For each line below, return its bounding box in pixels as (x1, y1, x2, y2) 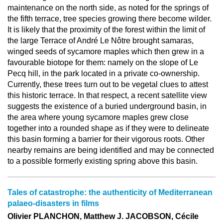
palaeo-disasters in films (7, 199, 99, 208)
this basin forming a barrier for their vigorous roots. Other (7, 135, 205, 143)
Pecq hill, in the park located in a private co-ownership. (7, 69, 200, 78)
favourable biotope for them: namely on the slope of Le (7, 58, 198, 67)
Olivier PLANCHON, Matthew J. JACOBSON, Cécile (7, 212, 199, 221)
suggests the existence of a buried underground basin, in (7, 102, 207, 111)
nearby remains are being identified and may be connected (7, 146, 214, 154)
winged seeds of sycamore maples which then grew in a (7, 47, 204, 56)
